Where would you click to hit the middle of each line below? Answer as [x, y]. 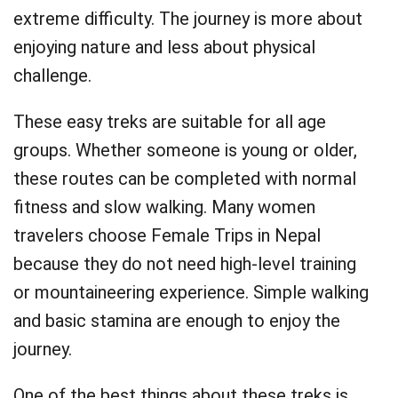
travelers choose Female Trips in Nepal [167, 235]
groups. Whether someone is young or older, [185, 150]
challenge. [52, 76]
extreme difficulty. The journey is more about [188, 19]
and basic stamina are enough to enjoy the [177, 321]
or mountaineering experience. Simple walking [191, 292]
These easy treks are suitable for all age [170, 122]
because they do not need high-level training [185, 264]
